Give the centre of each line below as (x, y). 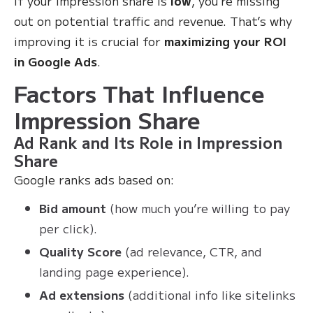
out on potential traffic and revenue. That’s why (153, 21)
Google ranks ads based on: (94, 179)
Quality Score (80, 251)
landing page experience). (114, 271)
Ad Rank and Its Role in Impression (148, 142)
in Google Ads (56, 61)
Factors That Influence (139, 93)
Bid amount (73, 208)
